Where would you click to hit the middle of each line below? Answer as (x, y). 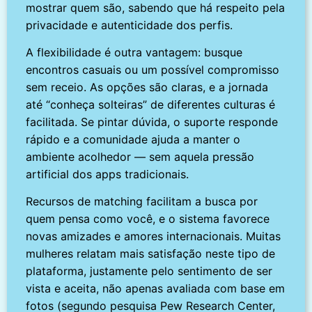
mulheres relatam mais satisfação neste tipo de (151, 254)
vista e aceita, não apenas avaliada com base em (156, 289)
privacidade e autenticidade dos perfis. (130, 25)
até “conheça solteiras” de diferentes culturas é (151, 105)
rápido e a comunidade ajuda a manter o (133, 140)
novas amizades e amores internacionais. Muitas (154, 236)
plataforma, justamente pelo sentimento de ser (149, 271)
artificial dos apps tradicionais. (108, 174)
